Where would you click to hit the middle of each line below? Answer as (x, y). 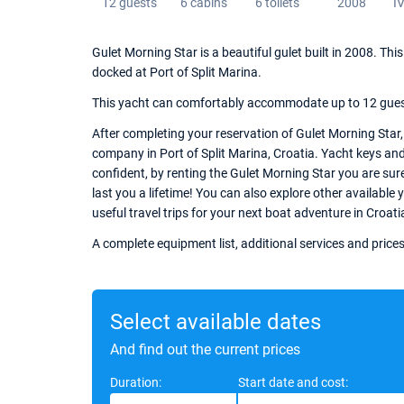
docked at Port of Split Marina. (177, 72)
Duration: (136, 382)
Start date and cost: (293, 382)
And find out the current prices (205, 349)
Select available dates (216, 322)
